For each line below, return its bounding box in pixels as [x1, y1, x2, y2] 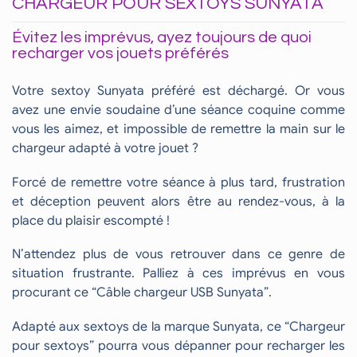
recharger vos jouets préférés [12, 45, 229, 62]
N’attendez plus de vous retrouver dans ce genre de [12, 246, 345, 263]
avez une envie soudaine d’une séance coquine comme [12, 102, 345, 119]
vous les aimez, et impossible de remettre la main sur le [12, 121, 345, 138]
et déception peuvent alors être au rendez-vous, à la [12, 193, 345, 210]
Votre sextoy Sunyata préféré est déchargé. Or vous [12, 83, 345, 100]
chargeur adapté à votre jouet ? [12, 140, 198, 157]
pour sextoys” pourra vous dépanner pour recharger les [12, 337, 345, 354]
